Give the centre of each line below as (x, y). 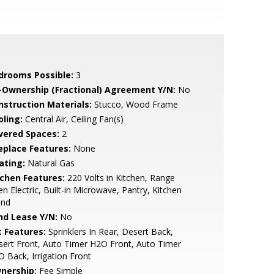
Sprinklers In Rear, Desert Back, (109, 231)
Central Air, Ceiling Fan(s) (73, 119)
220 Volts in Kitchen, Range (120, 178)
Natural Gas (50, 163)
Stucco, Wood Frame (135, 104)
